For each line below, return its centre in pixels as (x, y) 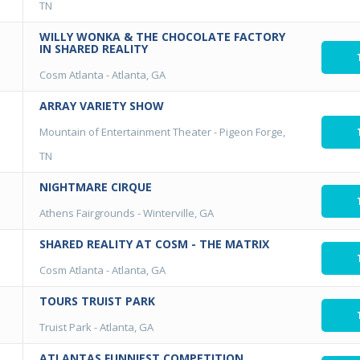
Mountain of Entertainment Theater (125, 132)
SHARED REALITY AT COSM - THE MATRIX (154, 244)
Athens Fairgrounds (87, 213)
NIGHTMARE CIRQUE (96, 187)
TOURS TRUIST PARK (97, 301)
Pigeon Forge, (252, 132)
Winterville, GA (178, 213)
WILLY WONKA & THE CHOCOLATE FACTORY (162, 37)
